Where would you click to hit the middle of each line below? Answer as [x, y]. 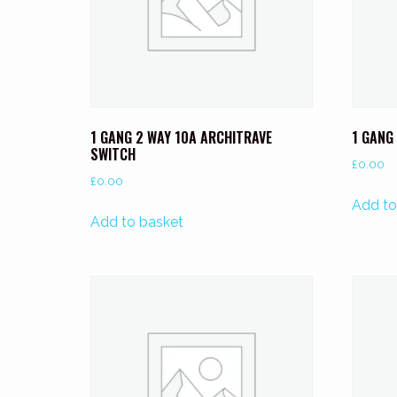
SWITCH [113, 155]
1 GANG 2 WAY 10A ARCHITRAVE [181, 138]
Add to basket [137, 222]
